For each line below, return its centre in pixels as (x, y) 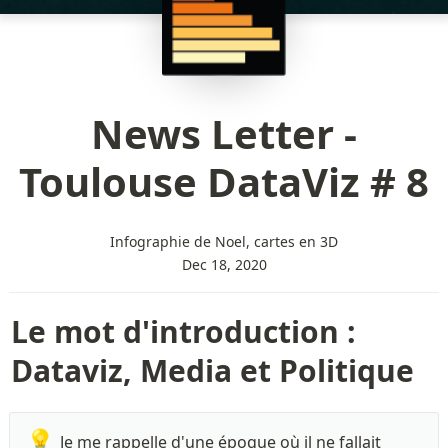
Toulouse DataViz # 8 (224, 181)
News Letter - (224, 133)
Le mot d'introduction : (183, 331)
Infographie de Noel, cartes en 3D (224, 241)
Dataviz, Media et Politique (212, 370)
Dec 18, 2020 (224, 264)
